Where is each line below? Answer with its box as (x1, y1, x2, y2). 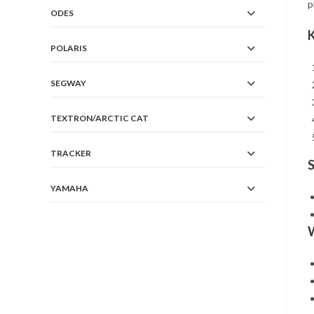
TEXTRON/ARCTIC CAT (50, 113, 149, 123)
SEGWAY (50, 78, 86, 88)
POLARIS (50, 43, 87, 53)
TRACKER (50, 148, 91, 158)
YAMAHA (50, 183, 88, 193)
